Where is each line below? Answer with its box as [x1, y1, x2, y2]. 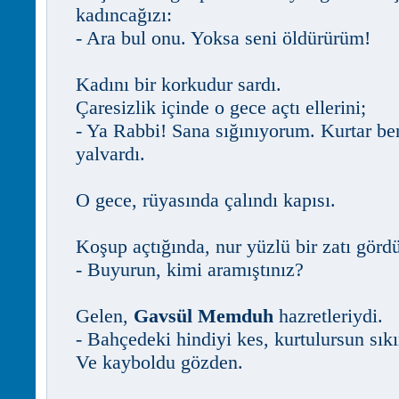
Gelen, [76, 305, 134, 327]
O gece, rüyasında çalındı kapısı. [76, 189, 336, 211]
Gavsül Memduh [134, 305, 273, 327]
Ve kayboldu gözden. [76, 351, 243, 373]
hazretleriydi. [273, 305, 383, 327]
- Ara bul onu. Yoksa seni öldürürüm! [76, 27, 370, 49]
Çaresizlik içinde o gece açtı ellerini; [76, 96, 366, 118]
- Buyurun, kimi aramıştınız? [76, 258, 304, 281]
